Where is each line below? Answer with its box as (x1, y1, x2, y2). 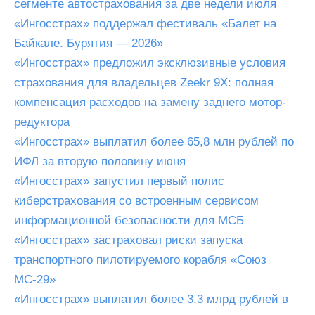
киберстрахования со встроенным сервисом (14, 194, 259, 207)
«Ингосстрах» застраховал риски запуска (14, 233, 243, 247)
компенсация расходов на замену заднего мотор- (14, 96, 286, 109)
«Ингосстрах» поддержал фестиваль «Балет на (14, 17, 276, 30)
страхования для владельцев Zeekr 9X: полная (14, 76, 274, 89)
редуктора (14, 115, 70, 129)
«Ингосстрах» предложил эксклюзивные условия (14, 56, 285, 70)
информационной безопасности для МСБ (14, 214, 244, 227)
